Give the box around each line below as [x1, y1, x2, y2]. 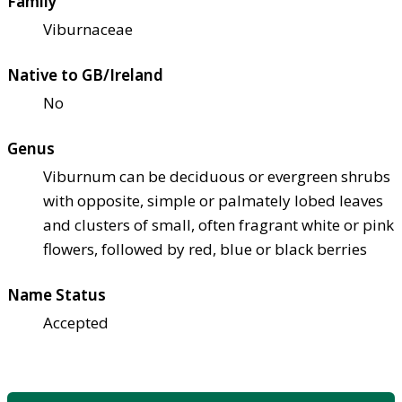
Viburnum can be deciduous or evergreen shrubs [43, 166, 390, 188]
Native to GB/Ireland [7, 65, 163, 86]
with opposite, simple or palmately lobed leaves [43, 190, 383, 212]
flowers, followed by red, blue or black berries [43, 239, 367, 260]
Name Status [7, 284, 106, 306]
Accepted [43, 312, 109, 334]
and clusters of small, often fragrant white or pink [43, 214, 394, 236]
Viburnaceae [43, 19, 133, 40]
